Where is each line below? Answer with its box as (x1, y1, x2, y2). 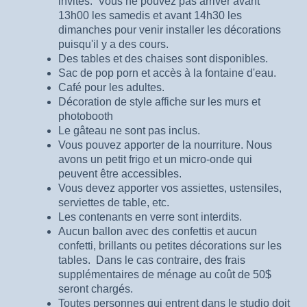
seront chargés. (58, 282, 133, 295)
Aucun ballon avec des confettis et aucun (58, 225, 257, 237)
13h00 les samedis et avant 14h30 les (58, 9, 242, 21)
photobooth (58, 110, 113, 122)
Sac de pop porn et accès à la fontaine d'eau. (58, 66, 276, 79)
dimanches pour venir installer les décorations (58, 23, 281, 36)
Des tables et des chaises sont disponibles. (58, 52, 268, 64)
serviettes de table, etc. (58, 196, 169, 208)
